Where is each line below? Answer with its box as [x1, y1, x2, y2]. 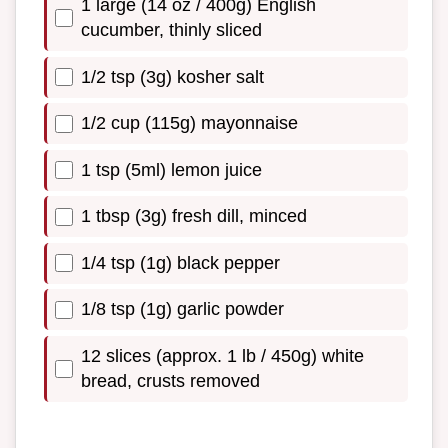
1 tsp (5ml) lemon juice [81, 159, 262, 180]
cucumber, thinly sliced [81, 19, 262, 40]
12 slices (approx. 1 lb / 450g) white [81, 346, 364, 367]
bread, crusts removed [81, 371, 260, 392]
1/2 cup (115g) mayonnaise [81, 113, 298, 134]
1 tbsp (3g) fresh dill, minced [81, 206, 307, 227]
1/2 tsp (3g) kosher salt [81, 66, 264, 87]
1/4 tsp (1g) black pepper [81, 252, 280, 273]
